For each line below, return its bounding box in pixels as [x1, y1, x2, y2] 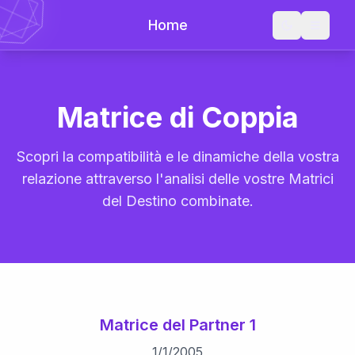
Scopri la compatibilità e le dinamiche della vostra [16, 148, 339, 165]
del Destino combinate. [101, 193, 254, 209]
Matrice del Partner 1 [99, 315, 256, 334]
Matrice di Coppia [56, 100, 299, 135]
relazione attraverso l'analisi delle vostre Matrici [21, 170, 334, 187]
